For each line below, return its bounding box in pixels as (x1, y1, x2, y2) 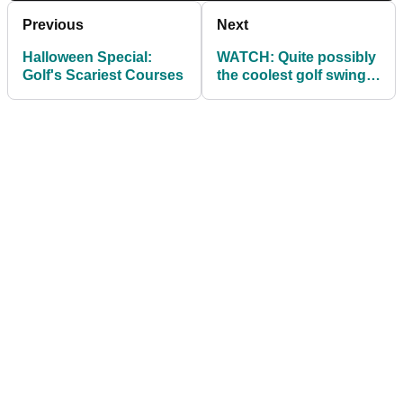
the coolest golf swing (217, 67, 366, 84)
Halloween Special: (22, 49, 152, 66)
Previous (22, 17, 84, 33)
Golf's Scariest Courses (22, 67, 184, 84)
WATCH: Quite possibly (217, 49, 376, 66)
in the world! (217, 85, 300, 102)
